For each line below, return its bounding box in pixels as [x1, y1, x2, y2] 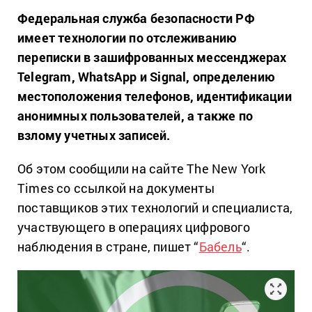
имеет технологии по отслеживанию [17, 29, 237, 46]
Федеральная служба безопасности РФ [17, 10, 255, 26]
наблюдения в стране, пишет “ [17, 238, 199, 255]
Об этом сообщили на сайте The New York [17, 160, 266, 177]
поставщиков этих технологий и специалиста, [17, 199, 293, 216]
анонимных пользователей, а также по [17, 107, 253, 124]
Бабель [198, 238, 242, 255]
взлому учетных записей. [17, 127, 171, 143]
